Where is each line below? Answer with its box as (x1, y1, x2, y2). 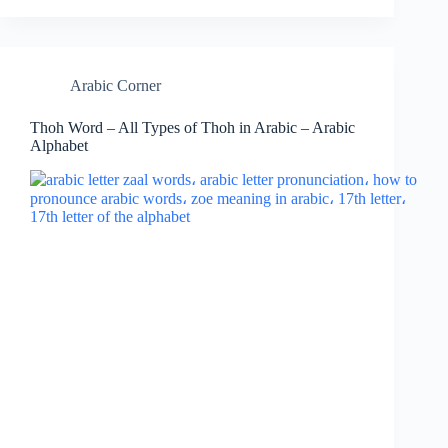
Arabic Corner (70, 77, 161, 95)
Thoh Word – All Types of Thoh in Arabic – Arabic (30, 119, 355, 137)
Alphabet (30, 137, 88, 155)
